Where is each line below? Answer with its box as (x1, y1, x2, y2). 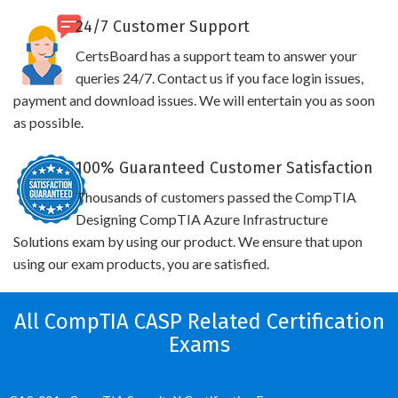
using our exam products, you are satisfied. (13, 255, 269, 272)
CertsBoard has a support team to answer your (75, 47, 357, 64)
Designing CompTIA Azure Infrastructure (75, 211, 328, 227)
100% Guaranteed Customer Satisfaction (75, 158, 373, 178)
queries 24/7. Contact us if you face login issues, (75, 69, 363, 86)
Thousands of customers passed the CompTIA (75, 188, 356, 205)
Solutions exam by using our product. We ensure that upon (13, 233, 362, 250)
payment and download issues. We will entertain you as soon (13, 92, 375, 108)
